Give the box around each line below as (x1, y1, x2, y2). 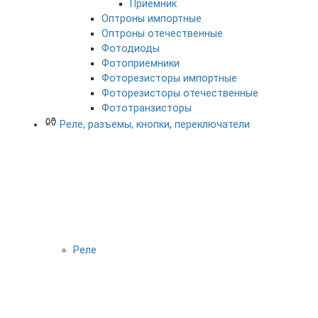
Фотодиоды (102, 43, 160, 55)
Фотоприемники (102, 57, 180, 70)
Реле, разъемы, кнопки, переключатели (60, 119, 250, 131)
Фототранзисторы (102, 102, 192, 115)
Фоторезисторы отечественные (102, 87, 258, 100)
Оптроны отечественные (102, 28, 223, 40)
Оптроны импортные (102, 13, 202, 26)
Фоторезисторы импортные (102, 72, 237, 85)
